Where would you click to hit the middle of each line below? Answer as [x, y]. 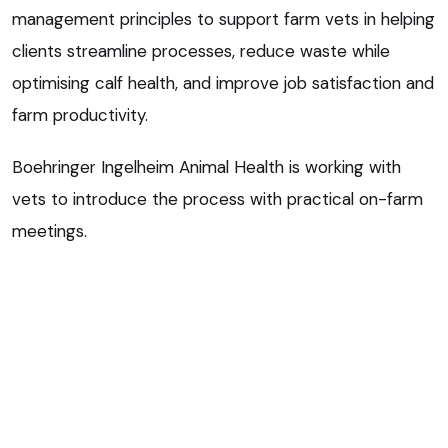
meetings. [49, 230]
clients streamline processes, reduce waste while [201, 50]
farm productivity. [80, 114]
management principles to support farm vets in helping [223, 18]
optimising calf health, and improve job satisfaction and [223, 82]
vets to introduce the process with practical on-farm [217, 198]
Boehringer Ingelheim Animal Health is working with [206, 166]
